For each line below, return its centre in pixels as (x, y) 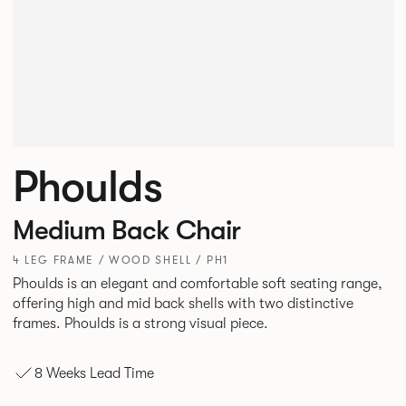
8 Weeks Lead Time (94, 373)
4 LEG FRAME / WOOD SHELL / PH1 (120, 261)
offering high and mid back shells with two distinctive (183, 304)
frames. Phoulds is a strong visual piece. (166, 324)
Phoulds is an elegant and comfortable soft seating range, (197, 284)
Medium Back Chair (126, 231)
